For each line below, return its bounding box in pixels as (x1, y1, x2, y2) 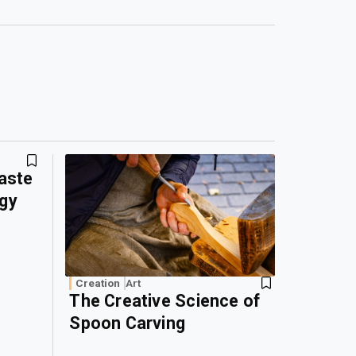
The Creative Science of (69, 291, 261, 311)
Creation (75, 277, 121, 290)
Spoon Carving (69, 313, 186, 334)
